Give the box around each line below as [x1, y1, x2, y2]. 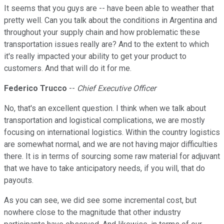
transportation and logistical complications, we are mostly [4, 115, 205, 125]
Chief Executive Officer [77, 83, 156, 93]
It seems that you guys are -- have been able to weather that [4, 3, 214, 13]
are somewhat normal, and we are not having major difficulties [4, 139, 217, 149]
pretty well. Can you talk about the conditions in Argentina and [4, 15, 217, 25]
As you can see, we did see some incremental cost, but [4, 195, 196, 205]
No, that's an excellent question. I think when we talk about [4, 103, 206, 113]
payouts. [4, 175, 33, 185]
